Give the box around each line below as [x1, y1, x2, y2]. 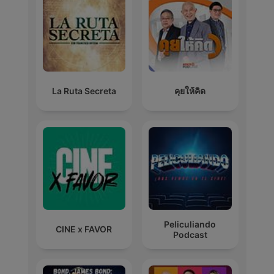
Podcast [172, 229, 207, 240]
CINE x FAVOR [56, 224, 113, 235]
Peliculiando [164, 218, 217, 229]
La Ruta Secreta [51, 85, 116, 96]
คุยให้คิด [174, 85, 206, 96]
